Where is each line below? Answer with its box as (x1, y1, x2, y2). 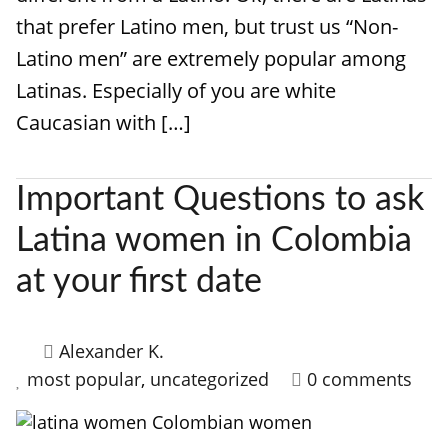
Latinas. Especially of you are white (16, 77, 336, 104)
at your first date (16, 265, 262, 299)
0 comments (307, 367, 412, 391)
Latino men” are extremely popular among (16, 45, 406, 72)
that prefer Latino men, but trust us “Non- (16, 13, 398, 40)
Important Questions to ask (16, 183, 424, 217)
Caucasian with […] (16, 109, 191, 136)
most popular (27, 367, 141, 391)
